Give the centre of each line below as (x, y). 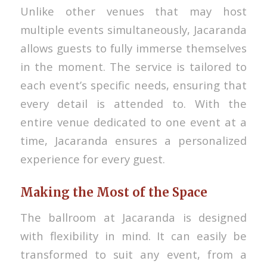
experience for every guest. (92, 159)
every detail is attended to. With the (133, 103)
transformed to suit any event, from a (133, 254)
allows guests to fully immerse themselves (133, 48)
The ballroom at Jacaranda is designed (133, 218)
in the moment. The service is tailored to (133, 66)
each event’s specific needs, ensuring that (133, 85)
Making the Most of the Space (114, 192)
